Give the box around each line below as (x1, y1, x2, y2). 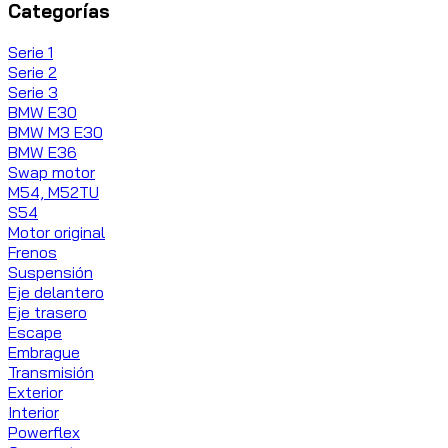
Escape (8, 321, 62, 342)
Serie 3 (8, 81, 58, 102)
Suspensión (8, 261, 93, 282)
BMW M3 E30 (8, 121, 103, 142)
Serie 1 (8, 41, 53, 62)
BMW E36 (8, 141, 77, 162)
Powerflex (8, 421, 80, 442)
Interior (8, 401, 59, 422)
